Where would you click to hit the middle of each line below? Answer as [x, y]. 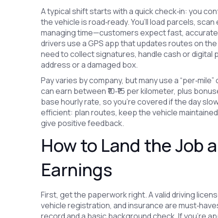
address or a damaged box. [90, 65]
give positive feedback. [83, 123]
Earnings [77, 170]
